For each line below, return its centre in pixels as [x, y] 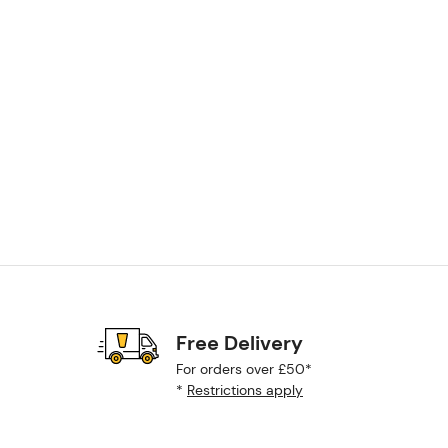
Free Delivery [239, 343]
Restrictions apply [245, 390]
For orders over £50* [244, 369]
